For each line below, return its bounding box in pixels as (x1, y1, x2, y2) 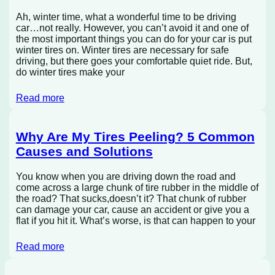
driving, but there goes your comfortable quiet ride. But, (15, 55, 252, 66)
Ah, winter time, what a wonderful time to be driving (15, 11, 236, 22)
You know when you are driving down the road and (15, 171, 236, 182)
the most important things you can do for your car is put (15, 33, 252, 44)
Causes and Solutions (15, 144, 153, 158)
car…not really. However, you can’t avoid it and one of (15, 22, 249, 33)
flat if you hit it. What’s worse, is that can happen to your (15, 215, 255, 227)
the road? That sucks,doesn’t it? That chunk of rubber (15, 193, 246, 204)
